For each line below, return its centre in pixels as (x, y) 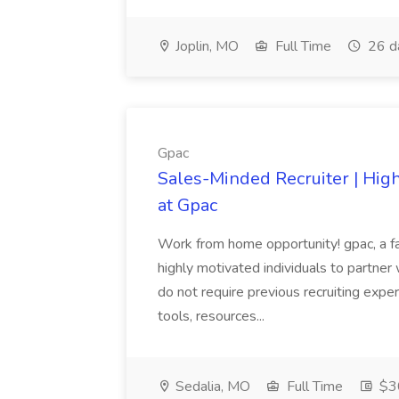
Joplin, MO (205, 46)
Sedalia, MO (211, 387)
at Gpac (187, 205)
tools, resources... (213, 316)
